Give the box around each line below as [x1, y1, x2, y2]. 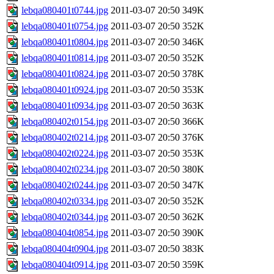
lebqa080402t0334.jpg [21, 196, 108, 207]
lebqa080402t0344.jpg [21, 212, 108, 223]
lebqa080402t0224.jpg [21, 148, 108, 159]
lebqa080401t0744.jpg [21, 5, 108, 16]
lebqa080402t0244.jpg [21, 180, 108, 191]
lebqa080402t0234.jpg [21, 164, 108, 175]
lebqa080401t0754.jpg [21, 21, 108, 32]
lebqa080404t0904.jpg [21, 243, 108, 254]
